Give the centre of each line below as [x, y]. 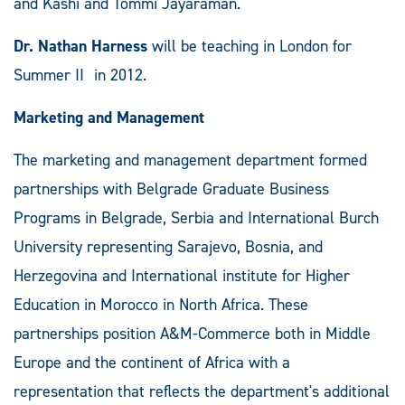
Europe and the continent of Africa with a [152, 362]
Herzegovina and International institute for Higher [182, 275]
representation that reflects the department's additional [202, 391]
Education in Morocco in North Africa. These [161, 304]
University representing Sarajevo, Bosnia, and [168, 246]
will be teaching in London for [250, 46]
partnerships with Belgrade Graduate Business [171, 188]
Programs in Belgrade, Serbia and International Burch [196, 217]
